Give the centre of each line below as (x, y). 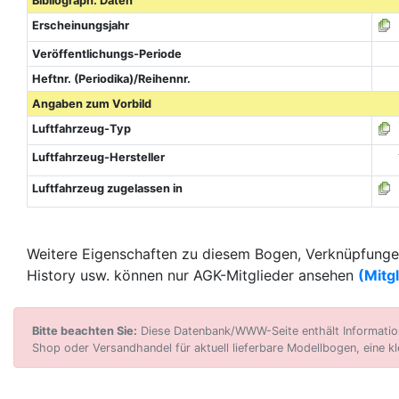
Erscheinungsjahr (80, 25)
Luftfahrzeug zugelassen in (107, 188)
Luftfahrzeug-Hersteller (98, 157)
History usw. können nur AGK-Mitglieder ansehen (192, 275)
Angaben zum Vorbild (91, 104)
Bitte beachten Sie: (85, 331)
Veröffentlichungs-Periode (106, 54)
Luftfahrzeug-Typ (81, 129)
